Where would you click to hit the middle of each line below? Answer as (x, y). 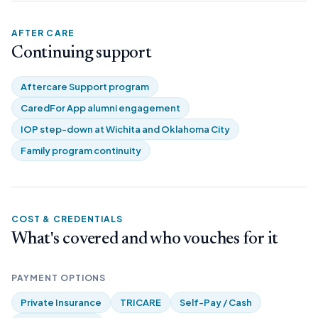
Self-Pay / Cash (216, 302)
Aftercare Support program (85, 87)
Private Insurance (61, 302)
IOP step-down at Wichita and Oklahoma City (125, 129)
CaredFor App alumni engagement (100, 108)
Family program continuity (81, 150)
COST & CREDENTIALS (67, 219)
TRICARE (141, 302)
